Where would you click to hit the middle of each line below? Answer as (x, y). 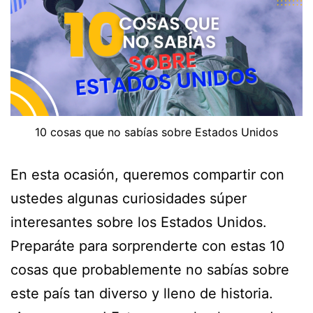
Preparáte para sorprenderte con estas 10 (148, 246)
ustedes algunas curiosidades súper (129, 199)
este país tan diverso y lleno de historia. (142, 294)
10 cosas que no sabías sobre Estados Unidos (156, 132)
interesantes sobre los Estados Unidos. (139, 223)
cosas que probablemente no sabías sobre (150, 270)
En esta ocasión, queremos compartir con (147, 175)
